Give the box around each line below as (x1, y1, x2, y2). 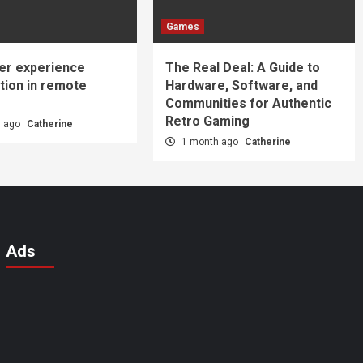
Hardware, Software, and (165, 77, 318, 93)
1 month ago (179, 135, 241, 147)
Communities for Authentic (165, 95, 332, 111)
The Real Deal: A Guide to (165, 59, 321, 75)
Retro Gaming (165, 113, 250, 129)
